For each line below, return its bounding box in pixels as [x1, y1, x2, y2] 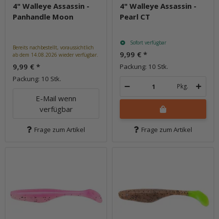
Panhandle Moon [13, 12, 73, 22]
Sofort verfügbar [130, 39, 166, 46]
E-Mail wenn [36, 93, 76, 103]
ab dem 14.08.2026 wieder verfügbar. [13, 51, 98, 58]
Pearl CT [120, 12, 150, 22]
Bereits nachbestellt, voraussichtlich [13, 44, 94, 51]
